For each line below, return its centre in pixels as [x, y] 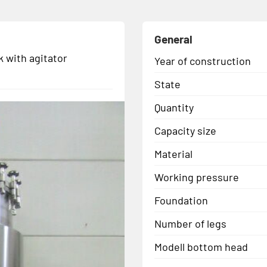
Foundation [181, 200]
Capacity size [185, 130]
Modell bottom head [201, 246]
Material [173, 153]
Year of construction [203, 60]
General [173, 39]
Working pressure [197, 177]
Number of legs [190, 223]
